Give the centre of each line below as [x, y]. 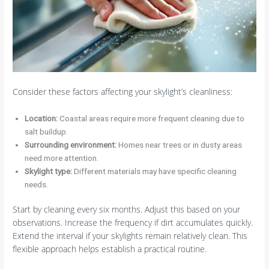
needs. [37, 184]
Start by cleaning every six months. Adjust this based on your [127, 210]
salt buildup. [47, 131]
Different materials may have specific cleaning [155, 171]
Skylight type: [49, 171]
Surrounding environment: [71, 144]
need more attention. [62, 158]
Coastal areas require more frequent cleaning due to [151, 118]
